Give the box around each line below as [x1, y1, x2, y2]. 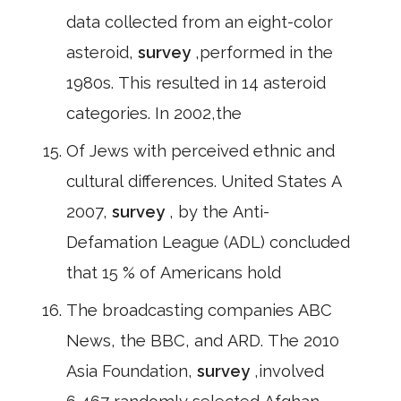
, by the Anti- [169, 202, 269, 221]
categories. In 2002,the [66, 104, 242, 123]
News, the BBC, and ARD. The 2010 [66, 331, 339, 350]
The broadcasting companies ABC [66, 301, 332, 320]
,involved [254, 362, 324, 380]
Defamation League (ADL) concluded [66, 233, 350, 252]
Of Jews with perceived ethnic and [66, 141, 335, 160]
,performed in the [195, 43, 333, 62]
